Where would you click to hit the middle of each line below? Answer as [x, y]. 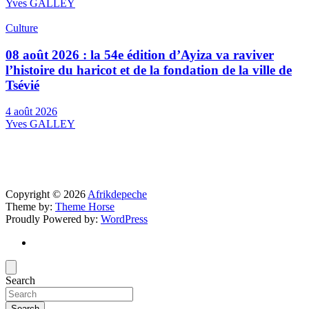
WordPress [124, 219]
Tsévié [22, 85]
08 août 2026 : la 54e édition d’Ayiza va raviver [140, 54]
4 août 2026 [31, 112]
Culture [22, 28]
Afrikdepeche [117, 195]
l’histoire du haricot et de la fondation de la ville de [149, 70]
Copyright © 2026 [47, 195]
